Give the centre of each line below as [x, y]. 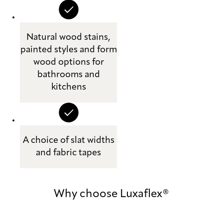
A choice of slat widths [68, 141]
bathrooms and [68, 75]
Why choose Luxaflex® [111, 194]
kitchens [68, 87]
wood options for [68, 62]
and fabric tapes [68, 153]
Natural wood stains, [68, 38]
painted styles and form [68, 50]
